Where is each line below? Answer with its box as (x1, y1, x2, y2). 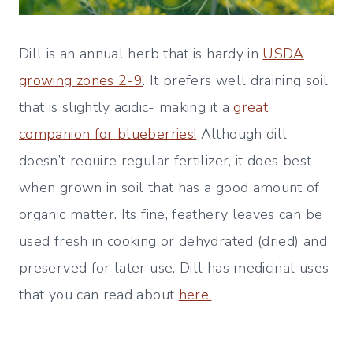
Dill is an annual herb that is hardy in (19, 44, 263, 64)
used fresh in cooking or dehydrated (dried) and (19, 232, 327, 251)
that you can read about (19, 285, 179, 305)
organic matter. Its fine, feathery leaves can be (19, 205, 323, 225)
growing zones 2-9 (19, 71, 143, 91)
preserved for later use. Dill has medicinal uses (19, 258, 329, 278)
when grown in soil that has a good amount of (19, 178, 320, 198)
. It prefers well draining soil (143, 71, 329, 91)
